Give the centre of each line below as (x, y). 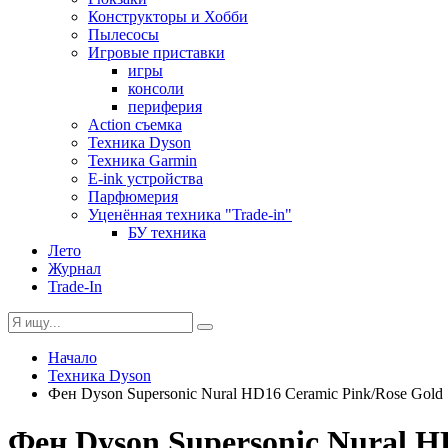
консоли (156, 88)
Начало (72, 357)
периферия (165, 106)
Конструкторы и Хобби (168, 16)
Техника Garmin (142, 160)
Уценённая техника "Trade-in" (190, 214)
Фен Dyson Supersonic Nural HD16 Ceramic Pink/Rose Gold (245, 393)
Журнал (74, 268)
